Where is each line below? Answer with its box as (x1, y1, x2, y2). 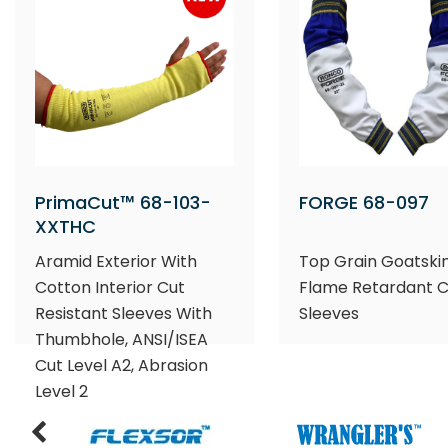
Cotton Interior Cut (35, 275, 185, 299)
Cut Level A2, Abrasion (35, 353, 208, 377)
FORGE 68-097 (298, 189, 429, 215)
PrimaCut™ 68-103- (35, 189, 211, 215)
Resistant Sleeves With (35, 301, 212, 325)
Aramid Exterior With (35, 249, 197, 273)
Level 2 (35, 379, 88, 403)
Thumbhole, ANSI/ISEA (35, 327, 208, 351)
